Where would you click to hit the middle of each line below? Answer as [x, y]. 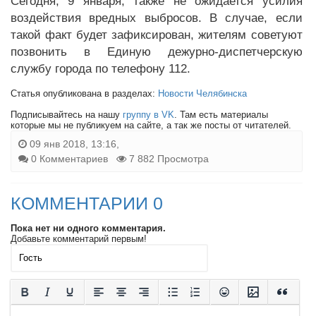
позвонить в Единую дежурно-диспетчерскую [157, 51]
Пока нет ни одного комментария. [88, 228]
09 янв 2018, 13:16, [73, 144]
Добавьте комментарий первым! [79, 238]
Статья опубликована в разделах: [84, 93]
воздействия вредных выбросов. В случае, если [157, 18]
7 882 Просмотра [168, 158]
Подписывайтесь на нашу [67, 114]
